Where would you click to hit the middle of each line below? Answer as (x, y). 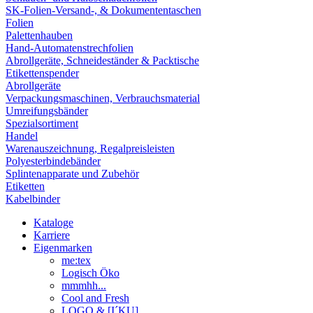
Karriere (52, 235)
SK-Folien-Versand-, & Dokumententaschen (103, 10)
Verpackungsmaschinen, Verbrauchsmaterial (103, 99)
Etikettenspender (42, 73)
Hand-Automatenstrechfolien (70, 48)
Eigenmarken (63, 248)
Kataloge (53, 223)
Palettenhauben (39, 36)
